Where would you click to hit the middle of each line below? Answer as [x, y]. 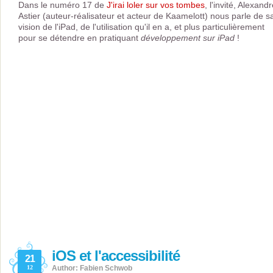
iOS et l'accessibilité [116, 256]
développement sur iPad [188, 38]
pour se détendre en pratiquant [80, 38]
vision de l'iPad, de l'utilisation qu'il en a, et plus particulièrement [141, 27]
